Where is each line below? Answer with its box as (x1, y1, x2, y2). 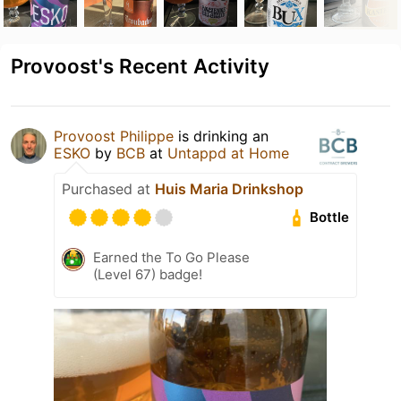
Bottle (310, 209, 350, 226)
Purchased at (62, 179, 155, 198)
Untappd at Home (167, 143, 289, 162)
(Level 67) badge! (93, 265, 202, 283)
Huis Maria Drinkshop (155, 179, 303, 198)
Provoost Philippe (54, 126, 174, 145)
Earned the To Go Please (93, 248, 250, 266)
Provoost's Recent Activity (11, 53, 269, 78)
